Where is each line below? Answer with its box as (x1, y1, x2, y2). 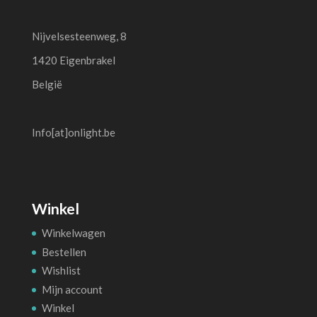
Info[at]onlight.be (31, 125, 115, 139)
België (31, 77, 62, 91)
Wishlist (41, 264, 81, 277)
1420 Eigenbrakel (31, 53, 115, 67)
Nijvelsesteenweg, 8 (31, 29, 127, 42)
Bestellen (41, 245, 86, 258)
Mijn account (41, 282, 103, 296)
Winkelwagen (41, 226, 105, 240)
